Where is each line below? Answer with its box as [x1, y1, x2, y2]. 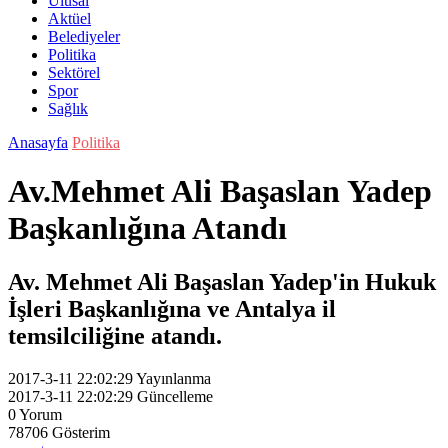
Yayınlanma [136, 369, 211, 387]
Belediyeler [48, 28, 120, 45]
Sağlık [48, 100, 88, 117]
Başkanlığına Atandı [8, 210, 287, 247]
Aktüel [48, 10, 91, 27]
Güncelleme [137, 387, 213, 405]
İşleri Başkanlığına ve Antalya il [8, 295, 336, 322]
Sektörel [48, 64, 100, 81]
